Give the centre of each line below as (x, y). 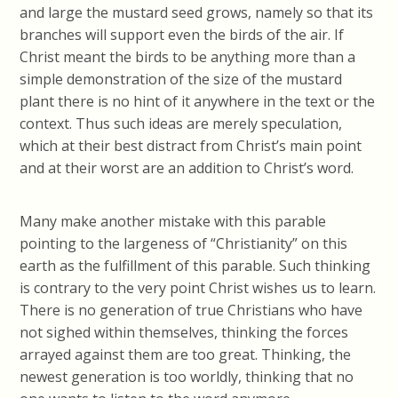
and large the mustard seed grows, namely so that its (197, 13)
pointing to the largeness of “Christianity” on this (184, 244)
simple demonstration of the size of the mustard (181, 80)
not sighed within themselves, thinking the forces (184, 333)
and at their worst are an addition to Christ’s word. (187, 168)
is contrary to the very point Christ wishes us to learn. (198, 288)
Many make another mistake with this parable (173, 222)
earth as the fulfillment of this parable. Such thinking (195, 266)
